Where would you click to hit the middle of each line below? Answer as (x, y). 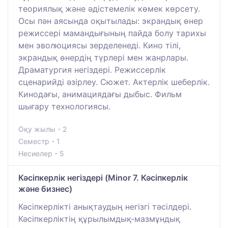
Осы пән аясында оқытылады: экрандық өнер (111, 21)
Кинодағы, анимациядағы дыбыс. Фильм (100, 94)
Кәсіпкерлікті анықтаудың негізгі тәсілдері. (105, 206)
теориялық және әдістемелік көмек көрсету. (109, 8)
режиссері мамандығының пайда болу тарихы (112, 33)
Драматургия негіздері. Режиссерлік (92, 69)
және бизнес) (45, 189)
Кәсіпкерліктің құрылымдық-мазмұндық (99, 219)
